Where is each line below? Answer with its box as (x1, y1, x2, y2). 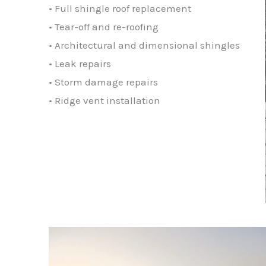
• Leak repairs (49, 58, 111, 70)
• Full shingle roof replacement (49, 2, 191, 15)
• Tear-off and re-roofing (49, 21, 159, 33)
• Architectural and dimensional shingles (49, 39, 240, 52)
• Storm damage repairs (49, 76, 158, 88)
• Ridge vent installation (49, 94, 160, 107)
